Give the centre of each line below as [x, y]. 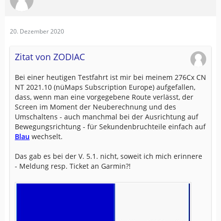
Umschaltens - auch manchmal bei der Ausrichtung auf [107, 117]
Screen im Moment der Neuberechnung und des [95, 107]
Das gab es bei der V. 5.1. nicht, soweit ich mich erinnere [109, 156]
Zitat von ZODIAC [50, 57]
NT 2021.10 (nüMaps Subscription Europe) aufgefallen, [105, 87]
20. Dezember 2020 [37, 32]
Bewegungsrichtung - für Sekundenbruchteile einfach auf [110, 127]
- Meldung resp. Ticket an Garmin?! [73, 166]
